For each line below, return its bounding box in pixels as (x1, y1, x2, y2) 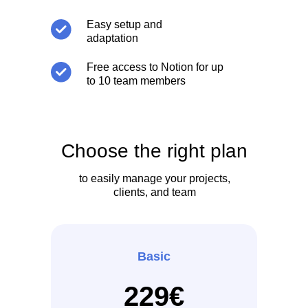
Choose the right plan (61, 140, 247, 162)
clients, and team (113, 186, 196, 198)
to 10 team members (87, 75, 186, 87)
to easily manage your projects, (78, 173, 230, 184)
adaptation (87, 32, 138, 44)
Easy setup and (87, 19, 162, 30)
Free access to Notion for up (87, 61, 223, 73)
